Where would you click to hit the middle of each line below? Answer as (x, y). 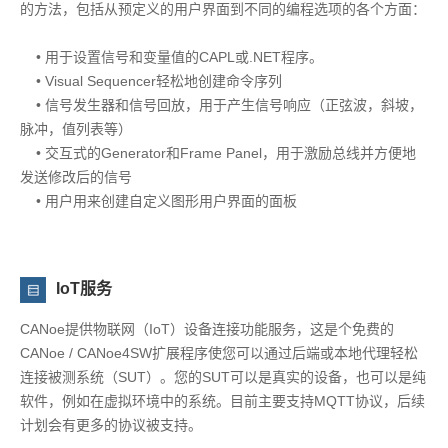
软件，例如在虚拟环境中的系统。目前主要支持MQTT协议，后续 (222, 401)
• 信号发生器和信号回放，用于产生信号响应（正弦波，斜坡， (221, 105)
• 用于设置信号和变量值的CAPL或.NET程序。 (171, 57)
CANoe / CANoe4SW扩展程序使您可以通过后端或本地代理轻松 (219, 353)
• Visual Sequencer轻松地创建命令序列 (151, 81)
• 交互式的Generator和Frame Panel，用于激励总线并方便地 (218, 153)
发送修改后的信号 (76, 177)
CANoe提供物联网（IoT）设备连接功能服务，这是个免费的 (207, 329)
